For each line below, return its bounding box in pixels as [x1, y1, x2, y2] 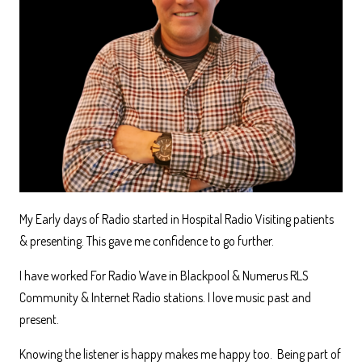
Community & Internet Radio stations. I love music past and [19, 288, 311, 305]
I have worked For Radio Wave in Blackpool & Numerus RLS [19, 267, 309, 284]
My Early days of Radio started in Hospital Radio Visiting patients [19, 210, 334, 227]
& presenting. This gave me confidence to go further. [19, 232, 276, 249]
